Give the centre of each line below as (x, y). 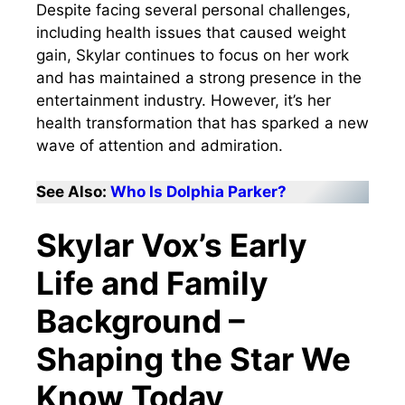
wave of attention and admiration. (160, 146)
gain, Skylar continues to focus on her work (193, 56)
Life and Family (152, 283)
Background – (141, 321)
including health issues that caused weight (191, 33)
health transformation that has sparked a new (202, 123)
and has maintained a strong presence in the (199, 78)
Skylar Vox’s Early (172, 245)
